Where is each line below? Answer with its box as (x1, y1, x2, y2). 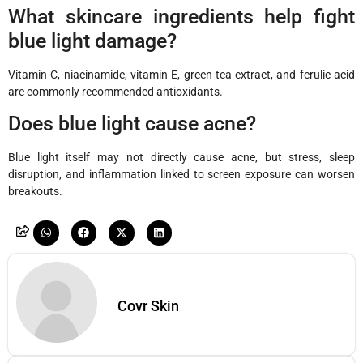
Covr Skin (117, 297, 179, 315)
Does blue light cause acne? (8, 112, 256, 136)
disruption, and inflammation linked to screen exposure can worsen (8, 168, 355, 181)
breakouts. (8, 185, 62, 199)
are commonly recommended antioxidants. (8, 84, 223, 98)
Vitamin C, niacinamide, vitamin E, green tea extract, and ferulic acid (8, 67, 355, 81)
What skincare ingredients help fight (8, 4, 355, 28)
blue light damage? (8, 28, 177, 53)
